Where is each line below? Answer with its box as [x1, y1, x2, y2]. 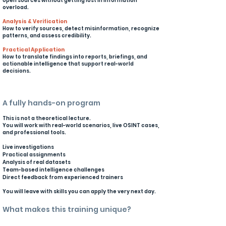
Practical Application [3, 46, 65, 53]
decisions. [3, 67, 31, 75]
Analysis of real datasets [3, 158, 71, 166]
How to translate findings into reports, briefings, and [3, 53, 147, 61]
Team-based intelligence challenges [3, 166, 104, 174]
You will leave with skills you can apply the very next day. [3, 188, 156, 195]
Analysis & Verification [3, 18, 67, 25]
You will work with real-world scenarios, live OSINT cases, [3, 122, 159, 129]
